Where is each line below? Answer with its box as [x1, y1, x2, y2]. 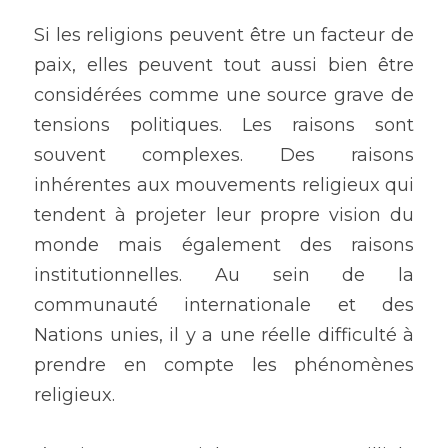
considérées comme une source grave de [34, 84, 414, 106]
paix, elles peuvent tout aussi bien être [34, 54, 414, 76]
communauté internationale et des [34, 294, 414, 316]
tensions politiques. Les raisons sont [34, 114, 414, 136]
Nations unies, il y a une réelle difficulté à [34, 324, 414, 346]
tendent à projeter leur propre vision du [34, 204, 414, 226]
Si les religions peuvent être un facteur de [34, 24, 414, 46]
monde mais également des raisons [34, 234, 414, 256]
